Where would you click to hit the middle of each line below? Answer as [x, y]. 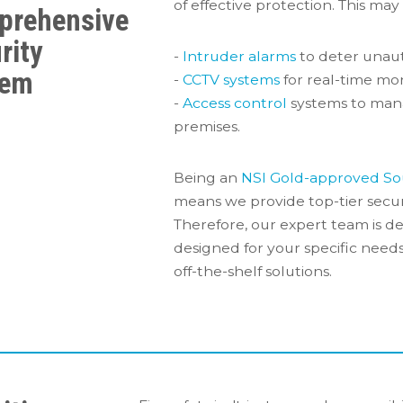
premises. [207, 126]
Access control [235, 103]
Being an [207, 178]
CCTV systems [231, 79]
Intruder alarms [239, 56]
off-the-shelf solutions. [253, 272]
